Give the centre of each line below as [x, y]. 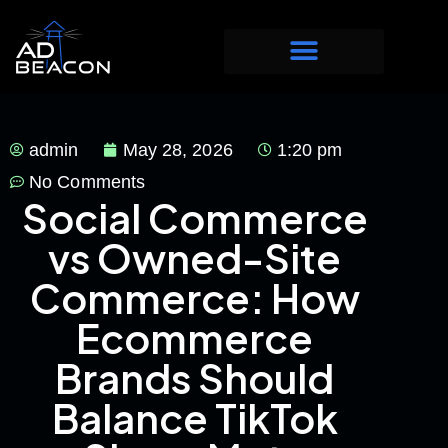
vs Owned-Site [195, 257]
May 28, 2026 [177, 149]
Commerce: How [194, 297]
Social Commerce [194, 217]
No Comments [87, 181]
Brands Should [195, 377]
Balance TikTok [194, 417]
